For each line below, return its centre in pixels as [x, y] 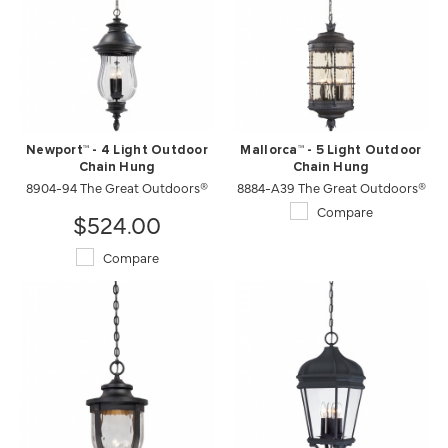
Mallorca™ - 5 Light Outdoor [331, 150]
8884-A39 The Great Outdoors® [331, 187]
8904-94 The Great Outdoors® [117, 187]
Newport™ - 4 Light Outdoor [117, 150]
